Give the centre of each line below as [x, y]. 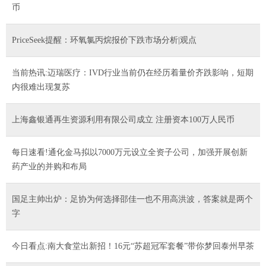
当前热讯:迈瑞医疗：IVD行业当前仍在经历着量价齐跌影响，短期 [133, 72]
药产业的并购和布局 [49, 166]
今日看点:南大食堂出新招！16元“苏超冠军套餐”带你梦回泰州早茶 [133, 246]
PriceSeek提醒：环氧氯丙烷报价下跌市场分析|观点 [104, 40]
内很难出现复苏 [41, 87]
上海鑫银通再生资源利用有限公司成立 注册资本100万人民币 [123, 119]
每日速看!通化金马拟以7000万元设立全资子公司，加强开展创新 [130, 152]
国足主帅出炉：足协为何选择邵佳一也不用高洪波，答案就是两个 [132, 199]
